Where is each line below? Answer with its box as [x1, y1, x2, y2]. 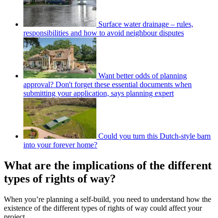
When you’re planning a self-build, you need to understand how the [4, 195, 211, 203]
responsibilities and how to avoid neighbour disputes [23, 28, 184, 37]
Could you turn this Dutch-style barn [98, 131, 211, 140]
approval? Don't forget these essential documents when [23, 80, 192, 89]
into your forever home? [23, 140, 97, 149]
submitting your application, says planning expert [23, 89, 174, 97]
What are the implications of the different [4, 159, 212, 172]
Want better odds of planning [98, 71, 187, 80]
